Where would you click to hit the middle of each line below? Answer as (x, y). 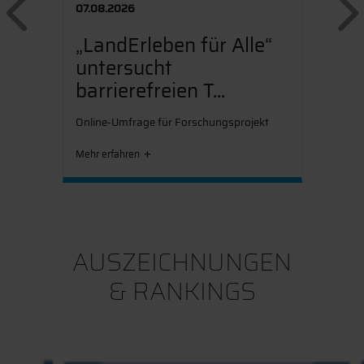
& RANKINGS (182, 291)
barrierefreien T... (150, 91)
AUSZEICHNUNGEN (182, 262)
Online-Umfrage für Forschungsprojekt (172, 122)
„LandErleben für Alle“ (173, 45)
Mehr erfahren (107, 154)
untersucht (123, 68)
